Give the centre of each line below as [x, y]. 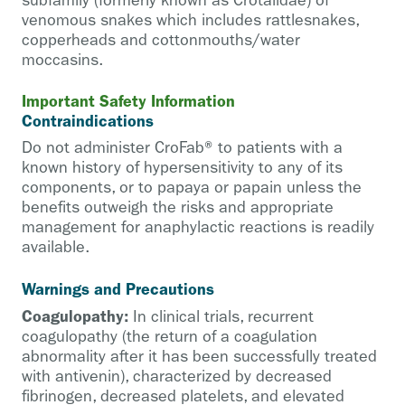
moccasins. [62, 61]
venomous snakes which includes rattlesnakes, [190, 21]
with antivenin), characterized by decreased [177, 377]
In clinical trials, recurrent [221, 317]
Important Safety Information [128, 102]
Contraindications [88, 122]
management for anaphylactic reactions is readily [198, 228]
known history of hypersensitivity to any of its [182, 168]
